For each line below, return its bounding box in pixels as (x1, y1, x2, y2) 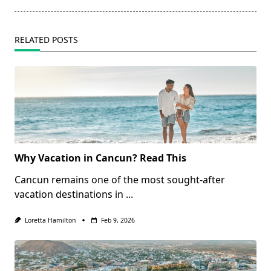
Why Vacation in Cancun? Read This (15, 151, 186, 165)
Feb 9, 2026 (100, 216, 135, 225)
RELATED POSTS (15, 34, 78, 46)
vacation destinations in (15, 188, 123, 201)
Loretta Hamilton (24, 216, 76, 225)
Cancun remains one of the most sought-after (15, 173, 225, 187)
